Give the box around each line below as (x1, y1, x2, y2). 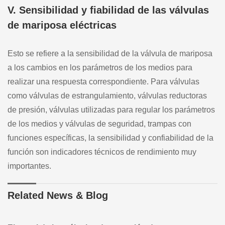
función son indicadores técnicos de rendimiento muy (8, 147, 196, 156)
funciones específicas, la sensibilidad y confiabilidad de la (8, 133, 213, 142)
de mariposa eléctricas (8, 19, 117, 31)
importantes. (8, 161, 51, 170)
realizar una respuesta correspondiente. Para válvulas (8, 77, 199, 86)
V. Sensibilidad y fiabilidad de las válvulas (8, 4, 209, 16)
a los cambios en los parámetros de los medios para (8, 63, 192, 72)
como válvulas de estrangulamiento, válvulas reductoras (8, 91, 207, 100)
